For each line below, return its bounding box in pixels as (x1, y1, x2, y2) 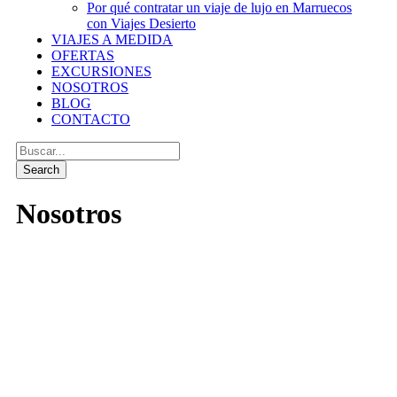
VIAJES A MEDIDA (51, 32, 173, 47)
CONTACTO (51, 112, 130, 127)
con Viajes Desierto (87, 16, 196, 31)
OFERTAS (51, 48, 114, 63)
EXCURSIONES (51, 64, 152, 79)
